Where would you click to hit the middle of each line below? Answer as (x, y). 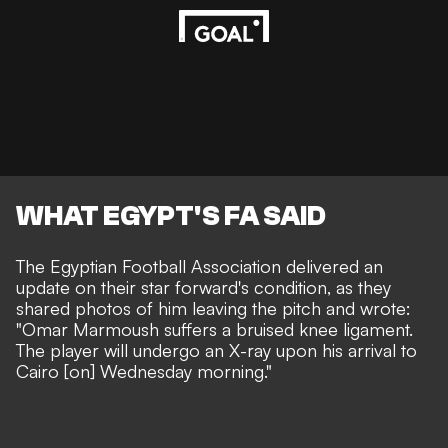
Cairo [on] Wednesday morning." (144, 370)
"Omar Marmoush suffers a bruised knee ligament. (214, 328)
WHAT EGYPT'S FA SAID (171, 215)
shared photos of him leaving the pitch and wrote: (213, 307)
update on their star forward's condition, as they (203, 286)
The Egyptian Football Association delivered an (199, 265)
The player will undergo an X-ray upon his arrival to (216, 349)
